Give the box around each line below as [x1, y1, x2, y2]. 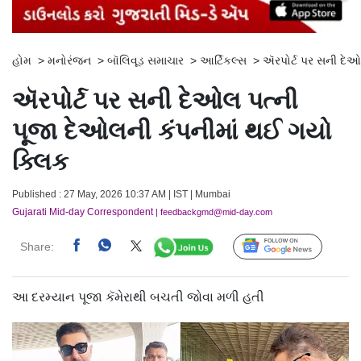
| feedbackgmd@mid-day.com [153, 207, 272, 218]
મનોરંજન [48, 54, 91, 68]
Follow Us [266, 242, 313, 254]
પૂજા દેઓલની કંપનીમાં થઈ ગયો [12, 118, 332, 145]
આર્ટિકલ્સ [200, 54, 247, 68]
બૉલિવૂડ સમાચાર [107, 54, 184, 68]
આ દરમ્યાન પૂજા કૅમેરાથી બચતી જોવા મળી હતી [12, 290, 264, 305]
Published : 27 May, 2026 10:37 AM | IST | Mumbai [12, 189, 230, 201]
